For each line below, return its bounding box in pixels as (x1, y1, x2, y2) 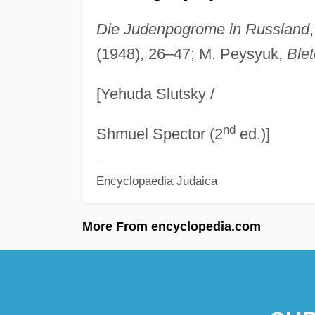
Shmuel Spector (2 (96, 124, 223, 143)
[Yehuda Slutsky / (96, 84, 214, 103)
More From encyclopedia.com (82, 219, 261, 233)
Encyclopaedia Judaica (96, 174, 217, 188)
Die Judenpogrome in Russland (96, 20, 309, 38)
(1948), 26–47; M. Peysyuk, (96, 44, 287, 63)
